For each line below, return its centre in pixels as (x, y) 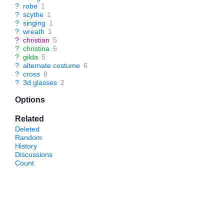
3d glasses (40, 82)
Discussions (34, 154)
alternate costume (51, 65)
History (26, 146)
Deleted (27, 129)
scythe (33, 14)
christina (36, 48)
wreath (34, 31)
